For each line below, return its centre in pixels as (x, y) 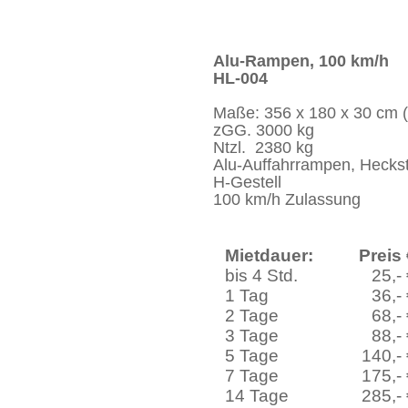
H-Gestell (247, 182)
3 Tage (252, 336)
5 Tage (252, 356)
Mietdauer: (270, 255)
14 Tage (257, 396)
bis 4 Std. (262, 275)
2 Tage (252, 316)
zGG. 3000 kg (264, 130)
